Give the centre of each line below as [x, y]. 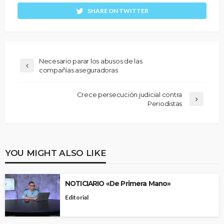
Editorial [77, 197]
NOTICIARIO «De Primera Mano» [118, 184]
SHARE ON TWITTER [118, 11]
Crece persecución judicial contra [129, 95]
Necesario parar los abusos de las [91, 61]
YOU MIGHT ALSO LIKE [56, 153]
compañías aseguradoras [78, 70]
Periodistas [164, 104]
